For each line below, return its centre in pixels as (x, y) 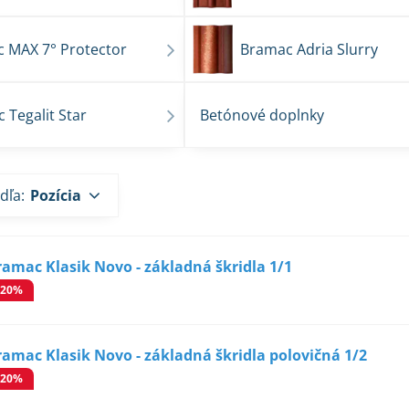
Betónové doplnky (262, 115)
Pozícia (56, 195)
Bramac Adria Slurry (309, 49)
